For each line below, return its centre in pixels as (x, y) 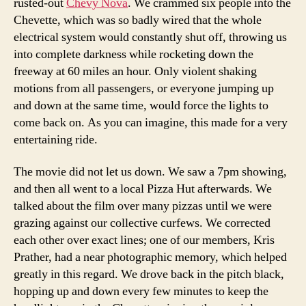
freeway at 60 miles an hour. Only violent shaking (135, 71)
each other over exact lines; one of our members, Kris (144, 240)
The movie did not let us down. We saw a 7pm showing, (150, 172)
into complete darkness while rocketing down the (134, 54)
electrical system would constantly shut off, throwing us (150, 37)
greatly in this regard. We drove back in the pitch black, (149, 274)
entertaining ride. (56, 139)
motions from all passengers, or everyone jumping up (144, 88)
